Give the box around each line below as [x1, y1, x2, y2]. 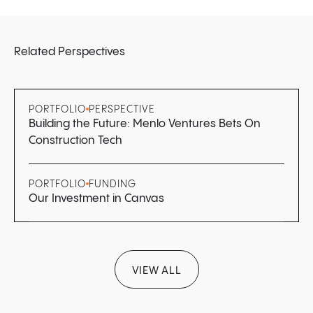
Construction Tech [29, 134, 122, 147]
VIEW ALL [131, 265, 182, 276]
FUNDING [88, 179, 136, 189]
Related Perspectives [14, 45, 125, 58]
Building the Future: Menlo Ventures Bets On [29, 117, 261, 130]
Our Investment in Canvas [29, 192, 164, 205]
